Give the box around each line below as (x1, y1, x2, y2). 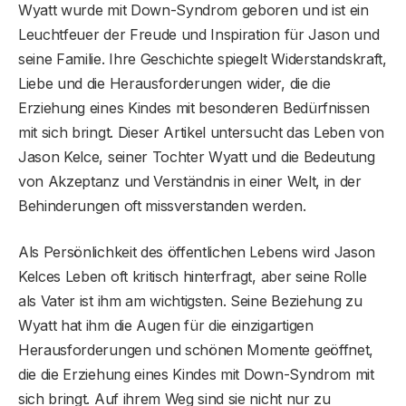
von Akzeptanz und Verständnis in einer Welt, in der (18, 171, 362, 190)
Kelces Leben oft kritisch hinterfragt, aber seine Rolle (18, 266, 367, 285)
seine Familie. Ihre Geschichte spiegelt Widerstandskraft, (18, 49, 387, 68)
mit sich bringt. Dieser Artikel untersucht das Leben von (18, 122, 385, 141)
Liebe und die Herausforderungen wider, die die (18, 73, 331, 92)
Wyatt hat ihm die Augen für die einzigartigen (18, 315, 314, 334)
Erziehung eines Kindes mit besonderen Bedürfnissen (18, 98, 370, 117)
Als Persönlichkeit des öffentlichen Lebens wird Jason (18, 242, 376, 261)
